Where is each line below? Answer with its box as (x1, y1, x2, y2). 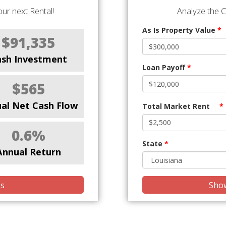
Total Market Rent (142, 101, 210, 111)
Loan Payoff (142, 63, 187, 73)
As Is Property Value (142, 25, 217, 35)
